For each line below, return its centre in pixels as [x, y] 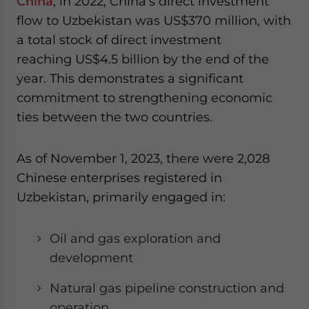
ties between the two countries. [114, 117]
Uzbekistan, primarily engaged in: [121, 197]
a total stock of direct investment [119, 40]
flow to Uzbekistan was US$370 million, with [154, 20]
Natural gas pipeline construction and [167, 288]
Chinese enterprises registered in [119, 178]
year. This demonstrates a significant [130, 78]
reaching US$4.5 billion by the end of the [143, 59]
